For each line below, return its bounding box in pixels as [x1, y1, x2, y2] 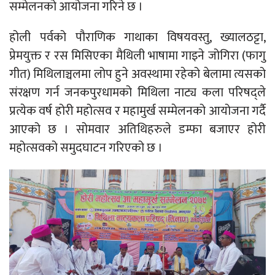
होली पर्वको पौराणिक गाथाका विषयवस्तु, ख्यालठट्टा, [9, 27, 266, 48]
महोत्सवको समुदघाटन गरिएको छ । [9, 137, 163, 159]
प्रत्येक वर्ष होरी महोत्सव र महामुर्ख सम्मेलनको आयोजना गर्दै [9, 101, 266, 122]
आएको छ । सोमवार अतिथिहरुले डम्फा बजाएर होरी [9, 119, 266, 141]
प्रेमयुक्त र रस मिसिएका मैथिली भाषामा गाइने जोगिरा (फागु [9, 45, 266, 67]
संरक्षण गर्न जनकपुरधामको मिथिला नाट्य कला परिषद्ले [9, 82, 266, 104]
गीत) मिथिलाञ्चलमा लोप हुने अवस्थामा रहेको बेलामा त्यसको [9, 64, 266, 85]
